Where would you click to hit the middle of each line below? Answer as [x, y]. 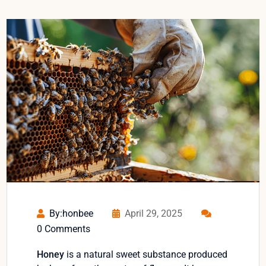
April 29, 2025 [154, 214]
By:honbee [72, 214]
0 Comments [64, 229]
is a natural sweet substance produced [146, 255]
